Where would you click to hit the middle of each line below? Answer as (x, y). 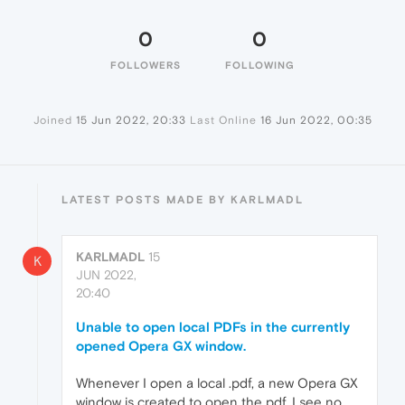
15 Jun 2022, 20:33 (131, 120)
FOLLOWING (259, 65)
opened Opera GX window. (161, 346)
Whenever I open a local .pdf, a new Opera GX (217, 383)
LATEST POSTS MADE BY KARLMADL (183, 200)
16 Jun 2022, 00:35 (316, 120)
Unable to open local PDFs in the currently (213, 327)
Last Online (223, 120)
